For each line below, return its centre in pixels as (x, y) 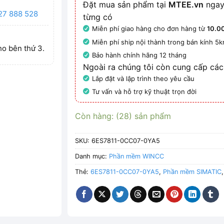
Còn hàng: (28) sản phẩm (123, 116)
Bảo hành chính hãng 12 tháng (139, 55)
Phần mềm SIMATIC (192, 172)
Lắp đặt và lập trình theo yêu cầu (143, 78)
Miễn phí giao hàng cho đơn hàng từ (150, 29)
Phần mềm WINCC (137, 156)
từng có (98, 17)
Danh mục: (92, 156)
